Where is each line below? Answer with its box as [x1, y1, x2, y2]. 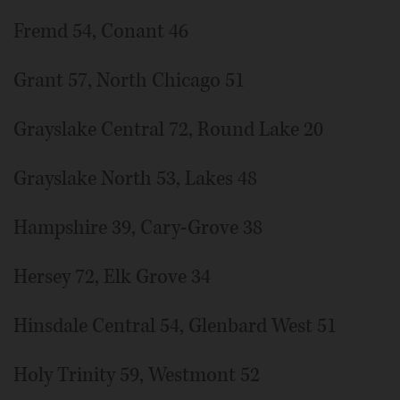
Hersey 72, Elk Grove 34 [13, 262, 211, 290]
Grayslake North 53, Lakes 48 [13, 164, 257, 192]
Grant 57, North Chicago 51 [13, 66, 245, 94]
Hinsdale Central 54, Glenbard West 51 [13, 312, 337, 339]
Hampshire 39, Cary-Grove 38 [13, 213, 262, 241]
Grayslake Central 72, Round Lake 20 [13, 115, 323, 143]
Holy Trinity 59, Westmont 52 [13, 361, 260, 388]
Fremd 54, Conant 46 [13, 17, 188, 45]
